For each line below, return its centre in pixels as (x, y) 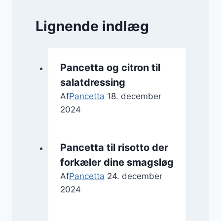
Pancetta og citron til (110, 68)
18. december (134, 96)
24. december (134, 176)
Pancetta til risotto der (114, 147)
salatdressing (92, 82)
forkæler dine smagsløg (117, 162)
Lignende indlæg (92, 26)
